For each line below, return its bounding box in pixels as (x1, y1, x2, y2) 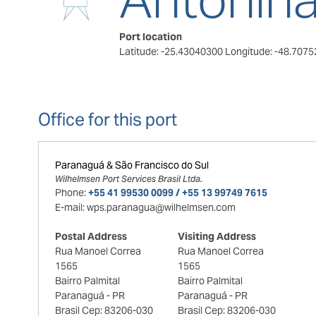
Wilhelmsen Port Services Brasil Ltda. (54, 173, 202, 184)
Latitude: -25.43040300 (119, 45, 225, 58)
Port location (119, 30, 182, 43)
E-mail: (54, 200, 85, 214)
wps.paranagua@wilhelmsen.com (86, 200, 236, 214)
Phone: (54, 186, 86, 199)
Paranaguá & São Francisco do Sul (54, 158, 209, 171)
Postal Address (54, 229, 127, 243)
